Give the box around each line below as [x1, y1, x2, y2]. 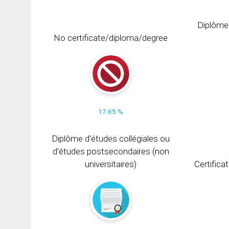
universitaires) [85, 158, 137, 169]
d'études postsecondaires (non [52, 146, 169, 156]
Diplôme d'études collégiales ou [52, 133, 170, 144]
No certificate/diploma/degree [54, 32, 168, 43]
